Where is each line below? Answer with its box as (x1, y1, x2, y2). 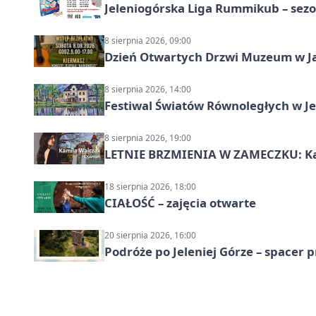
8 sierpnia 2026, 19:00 (104, 131, 191, 144)
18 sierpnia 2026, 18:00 (104, 180, 196, 193)
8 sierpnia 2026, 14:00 (104, 83, 191, 95)
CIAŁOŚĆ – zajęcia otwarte (104, 194, 256, 211)
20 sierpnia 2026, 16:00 (104, 229, 196, 241)
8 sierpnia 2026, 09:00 (104, 34, 191, 47)
